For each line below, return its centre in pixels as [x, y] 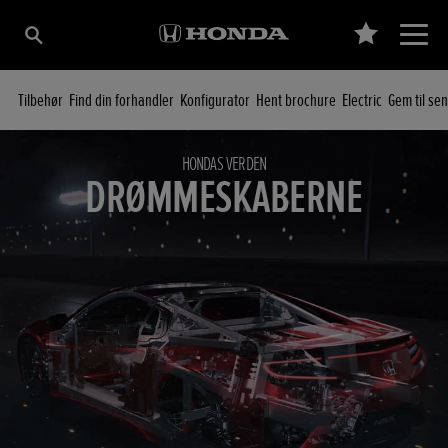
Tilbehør [40, 100]
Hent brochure [296, 100]
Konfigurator [215, 100]
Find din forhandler [121, 100]
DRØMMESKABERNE [224, 198]
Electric [362, 100]
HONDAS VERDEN [224, 164]
